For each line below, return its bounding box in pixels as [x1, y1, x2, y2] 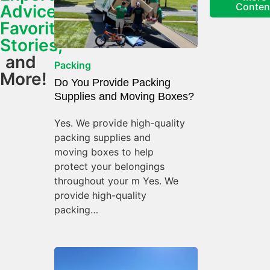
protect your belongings [54, 160, 165, 172]
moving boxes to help [54, 145, 154, 158]
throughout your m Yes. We [54, 174, 178, 187]
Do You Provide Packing [54, 76, 171, 89]
